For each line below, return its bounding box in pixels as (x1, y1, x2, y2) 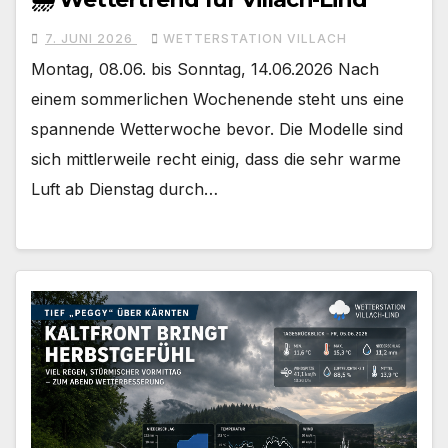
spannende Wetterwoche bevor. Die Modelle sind (31, 118, 403, 139)
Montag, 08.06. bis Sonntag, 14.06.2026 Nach (31, 58, 379, 79)
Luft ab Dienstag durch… (31, 178, 218, 199)
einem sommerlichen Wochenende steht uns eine (31, 88, 404, 109)
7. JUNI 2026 (45, 30, 137, 46)
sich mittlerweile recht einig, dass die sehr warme (31, 148, 401, 169)
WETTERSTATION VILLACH (163, 30, 347, 46)
